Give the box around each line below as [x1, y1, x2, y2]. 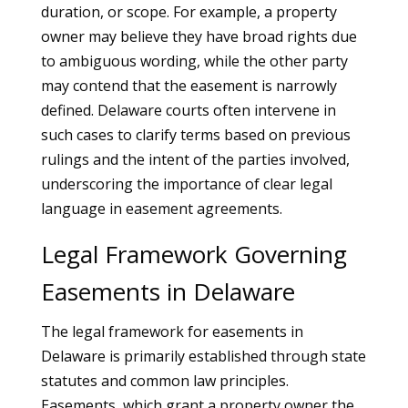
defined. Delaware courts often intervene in [40, 100, 336, 120]
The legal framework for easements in [40, 321, 303, 342]
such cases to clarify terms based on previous [40, 125, 351, 145]
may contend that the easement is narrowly [40, 76, 337, 96]
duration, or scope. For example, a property [40, 2, 337, 22]
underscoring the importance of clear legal [40, 174, 332, 194]
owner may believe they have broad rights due [40, 26, 357, 46]
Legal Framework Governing [40, 238, 347, 270]
